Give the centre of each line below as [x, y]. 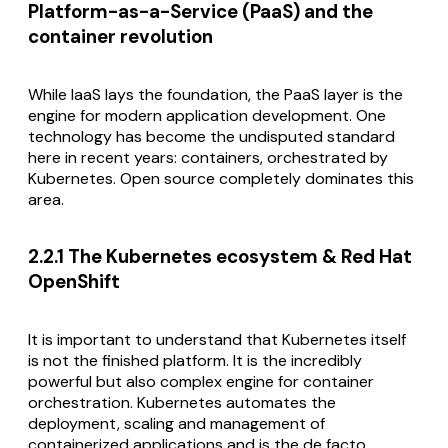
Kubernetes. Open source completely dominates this [221, 178]
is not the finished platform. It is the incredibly [195, 361]
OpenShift [74, 282]
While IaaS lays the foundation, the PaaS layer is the [215, 94]
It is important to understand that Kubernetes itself [217, 340]
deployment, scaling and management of [176, 424]
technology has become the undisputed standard [211, 136]
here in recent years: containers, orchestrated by [208, 157]
